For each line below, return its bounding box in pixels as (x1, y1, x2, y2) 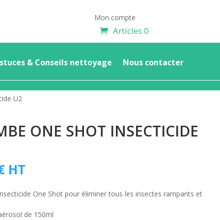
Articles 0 (113, 25, 149, 36)
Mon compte (94, 13, 136, 22)
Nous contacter (123, 57, 184, 68)
